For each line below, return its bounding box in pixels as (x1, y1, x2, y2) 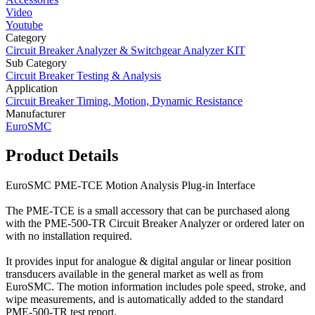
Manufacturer (6, 107, 65, 120)
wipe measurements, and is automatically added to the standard (6, 293, 283, 306)
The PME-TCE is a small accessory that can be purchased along (6, 205, 290, 217)
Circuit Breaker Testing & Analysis (6, 69, 161, 82)
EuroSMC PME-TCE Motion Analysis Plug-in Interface (6, 179, 255, 192)
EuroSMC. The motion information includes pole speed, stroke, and (6, 281, 306, 293)
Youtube (6, 18, 43, 31)
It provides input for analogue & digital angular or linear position (6, 255, 291, 268)
